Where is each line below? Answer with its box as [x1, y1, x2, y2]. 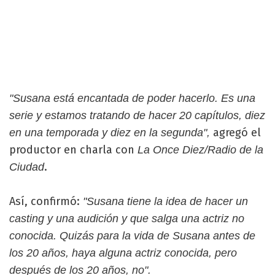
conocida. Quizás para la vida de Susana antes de [9, 229, 255, 242]
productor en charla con [9, 142, 137, 157]
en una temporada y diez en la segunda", [9, 126, 210, 139]
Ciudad [9, 160, 44, 173]
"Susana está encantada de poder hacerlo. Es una [9, 91, 255, 104]
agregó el [210, 125, 261, 139]
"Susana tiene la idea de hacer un [83, 195, 248, 207]
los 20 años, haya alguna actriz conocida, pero [9, 246, 237, 259]
